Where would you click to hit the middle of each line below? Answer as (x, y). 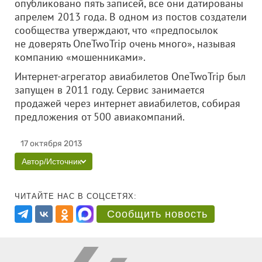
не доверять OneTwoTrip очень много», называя (125, 44)
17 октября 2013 (51, 144)
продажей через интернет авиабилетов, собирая (127, 103)
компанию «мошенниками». (80, 57)
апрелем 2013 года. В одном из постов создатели (131, 17)
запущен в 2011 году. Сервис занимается (110, 90)
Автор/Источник (51, 161)
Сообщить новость (157, 214)
